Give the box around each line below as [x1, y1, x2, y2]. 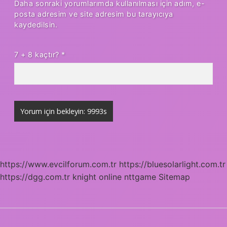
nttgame [124, 171, 156, 182]
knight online [72, 171, 122, 182]
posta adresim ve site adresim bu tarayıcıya [14, 9, 173, 18]
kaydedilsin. [14, 20, 57, 29]
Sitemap [159, 171, 190, 182]
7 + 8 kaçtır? [14, 50, 61, 59]
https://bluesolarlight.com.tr [119, 159, 225, 169]
